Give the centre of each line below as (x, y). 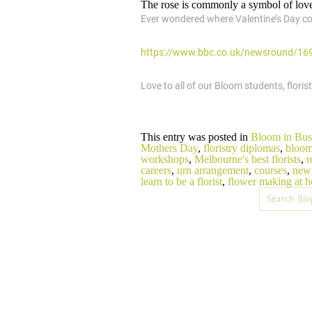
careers (156, 170)
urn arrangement (213, 170)
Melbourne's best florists (248, 159)
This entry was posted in (196, 137)
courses (271, 170)
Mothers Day (169, 148)
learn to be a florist (181, 181)
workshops (165, 159)
